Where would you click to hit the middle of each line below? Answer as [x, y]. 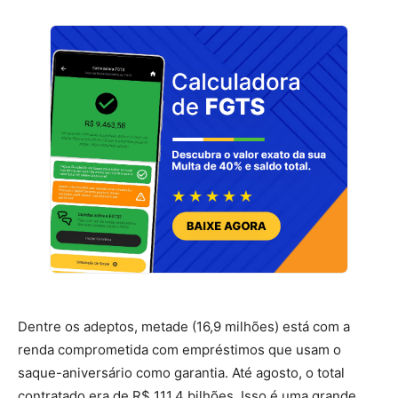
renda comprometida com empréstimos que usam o [179, 349]
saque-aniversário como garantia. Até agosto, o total [181, 372]
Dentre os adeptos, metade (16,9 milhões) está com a [184, 326]
